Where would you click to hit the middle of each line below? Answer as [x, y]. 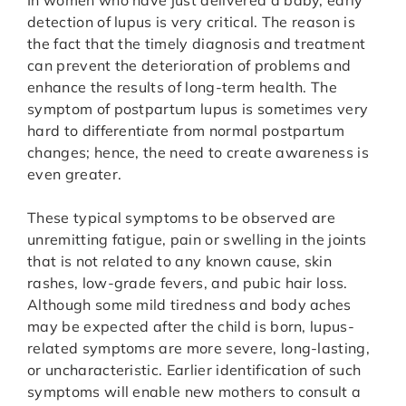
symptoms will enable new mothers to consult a [194, 392]
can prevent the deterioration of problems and [189, 66]
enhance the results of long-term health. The [183, 87]
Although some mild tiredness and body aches [189, 305]
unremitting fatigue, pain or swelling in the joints [197, 240]
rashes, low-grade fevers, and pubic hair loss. [188, 283]
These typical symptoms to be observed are [182, 218]
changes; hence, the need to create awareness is [198, 153]
